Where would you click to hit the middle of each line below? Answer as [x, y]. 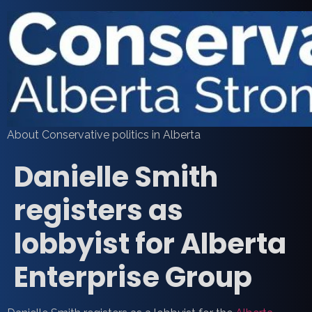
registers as [99, 211]
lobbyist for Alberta [150, 244]
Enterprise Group [133, 278]
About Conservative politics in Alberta [104, 135]
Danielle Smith [116, 177]
